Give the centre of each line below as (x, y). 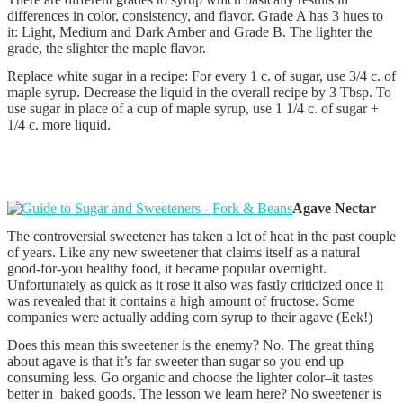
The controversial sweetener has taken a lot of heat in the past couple (201, 237)
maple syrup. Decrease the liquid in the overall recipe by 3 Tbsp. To (199, 93)
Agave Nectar (334, 209)
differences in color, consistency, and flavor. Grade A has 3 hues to (195, 16)
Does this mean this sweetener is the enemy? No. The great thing (191, 345)
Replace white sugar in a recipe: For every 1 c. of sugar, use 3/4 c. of (201, 76)
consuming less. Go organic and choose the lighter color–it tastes (190, 378)
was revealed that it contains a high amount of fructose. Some (181, 301)
